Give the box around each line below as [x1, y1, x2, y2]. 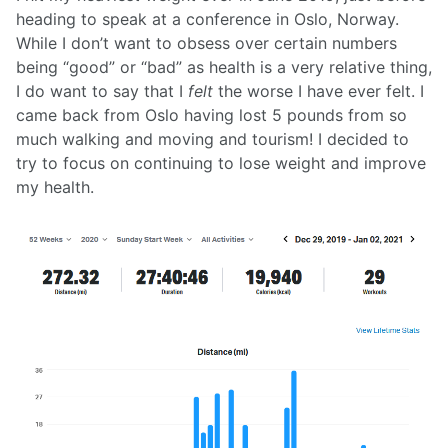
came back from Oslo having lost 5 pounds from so [16, 105, 407, 126]
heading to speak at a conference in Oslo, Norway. [16, 9, 399, 30]
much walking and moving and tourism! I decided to [16, 129, 409, 150]
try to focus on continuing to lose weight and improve [16, 153, 426, 174]
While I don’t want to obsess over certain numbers [16, 33, 397, 54]
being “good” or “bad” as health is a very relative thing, [16, 57, 432, 78]
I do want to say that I [16, 81, 188, 102]
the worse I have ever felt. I [213, 81, 424, 102]
